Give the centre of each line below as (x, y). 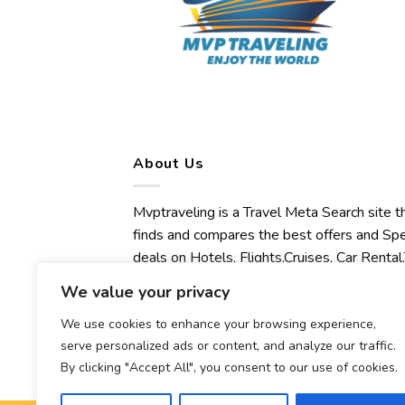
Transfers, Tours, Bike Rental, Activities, (256, 281)
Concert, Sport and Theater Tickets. (243, 303)
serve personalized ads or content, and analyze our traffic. (228, 346)
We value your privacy (145, 292)
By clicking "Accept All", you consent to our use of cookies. (229, 367)
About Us (169, 163)
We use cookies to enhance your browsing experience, (218, 324)
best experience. (185, 348)
